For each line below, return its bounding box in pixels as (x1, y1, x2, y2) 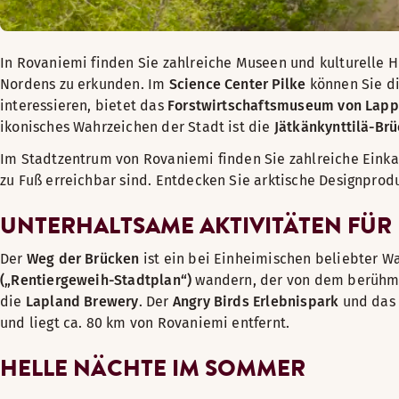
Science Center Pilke (168, 76, 306, 93)
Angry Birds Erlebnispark (172, 293, 339, 310)
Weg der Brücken (26, 250, 140, 267)
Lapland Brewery (25, 293, 139, 310)
